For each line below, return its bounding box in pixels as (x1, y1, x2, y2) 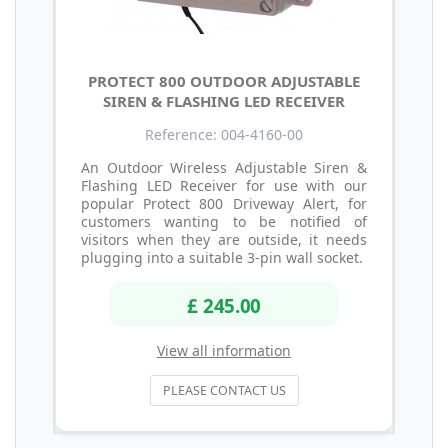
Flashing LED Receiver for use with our (81, 175, 367, 195)
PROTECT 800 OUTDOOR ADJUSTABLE (88, 70, 360, 91)
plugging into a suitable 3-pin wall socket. (81, 247, 363, 267)
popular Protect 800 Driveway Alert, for (81, 193, 367, 213)
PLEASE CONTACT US (162, 382, 286, 400)
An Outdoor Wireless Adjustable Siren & (81, 157, 367, 177)
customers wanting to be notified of (81, 211, 367, 231)
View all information (157, 341, 291, 361)
